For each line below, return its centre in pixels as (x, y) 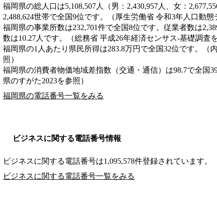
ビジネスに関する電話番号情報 (67, 138)
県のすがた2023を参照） (46, 80)
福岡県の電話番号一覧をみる (53, 95)
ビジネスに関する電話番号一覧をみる (69, 176)
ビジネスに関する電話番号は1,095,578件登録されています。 (108, 161)
